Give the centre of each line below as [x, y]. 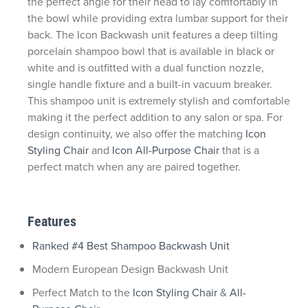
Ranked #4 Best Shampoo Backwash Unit [131, 246]
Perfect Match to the [82, 293]
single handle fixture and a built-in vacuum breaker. [150, 84]
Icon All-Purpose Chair [166, 150]
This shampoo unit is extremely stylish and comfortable [159, 101]
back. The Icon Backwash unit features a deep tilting [153, 35]
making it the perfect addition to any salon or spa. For [155, 117]
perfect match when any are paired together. [134, 167]
